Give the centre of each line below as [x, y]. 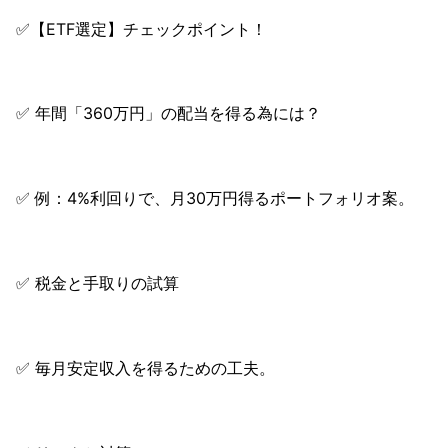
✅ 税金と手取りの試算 [97, 283]
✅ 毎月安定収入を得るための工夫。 [145, 367]
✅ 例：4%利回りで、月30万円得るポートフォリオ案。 [215, 198]
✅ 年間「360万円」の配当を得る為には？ [168, 113]
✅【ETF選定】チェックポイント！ [141, 28]
